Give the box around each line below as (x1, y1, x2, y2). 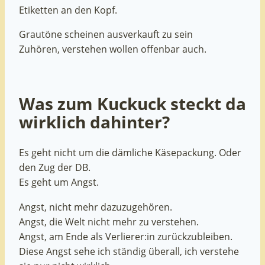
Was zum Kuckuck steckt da (19, 92, 246, 115)
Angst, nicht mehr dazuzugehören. (19, 200, 172, 214)
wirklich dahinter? (19, 111, 170, 134)
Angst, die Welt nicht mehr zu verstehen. (19, 215, 199, 228)
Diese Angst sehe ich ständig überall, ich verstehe (19, 244, 239, 258)
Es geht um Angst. (19, 176, 99, 189)
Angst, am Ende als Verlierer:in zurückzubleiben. (19, 230, 232, 243)
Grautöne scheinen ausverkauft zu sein (19, 28, 193, 41)
